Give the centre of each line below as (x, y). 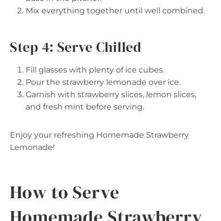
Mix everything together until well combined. (115, 11)
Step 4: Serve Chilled (76, 47)
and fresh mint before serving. (85, 107)
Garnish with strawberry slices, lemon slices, (111, 94)
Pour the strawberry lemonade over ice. (103, 82)
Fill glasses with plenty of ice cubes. (95, 70)
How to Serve (65, 192)
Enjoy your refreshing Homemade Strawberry (99, 135)
